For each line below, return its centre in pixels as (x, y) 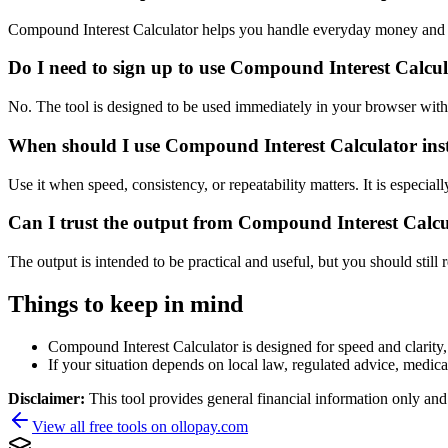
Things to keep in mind (125, 303)
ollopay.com (209, 426)
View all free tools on (101, 426)
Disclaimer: (48, 398)
